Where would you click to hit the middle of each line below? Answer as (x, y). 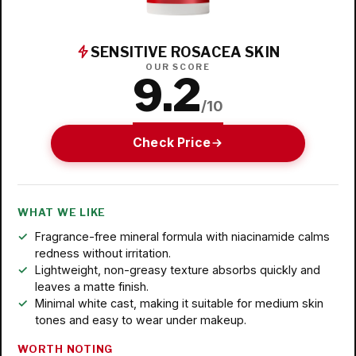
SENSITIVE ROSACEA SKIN (185, 52)
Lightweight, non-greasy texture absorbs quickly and (177, 269)
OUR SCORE (178, 67)
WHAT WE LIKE (62, 212)
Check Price (172, 143)
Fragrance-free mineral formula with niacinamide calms (182, 236)
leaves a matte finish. (91, 286)
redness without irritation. (103, 253)
